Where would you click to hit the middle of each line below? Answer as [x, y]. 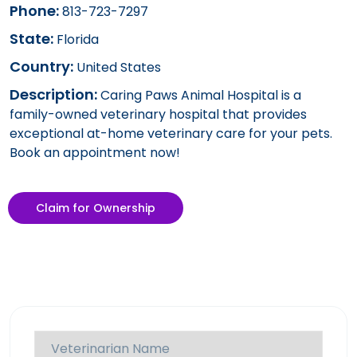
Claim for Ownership [96, 208]
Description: [53, 94]
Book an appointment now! [95, 152]
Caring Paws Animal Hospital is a [199, 95]
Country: [41, 66]
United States [117, 67]
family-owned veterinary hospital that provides [158, 114]
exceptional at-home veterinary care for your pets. [171, 133]
